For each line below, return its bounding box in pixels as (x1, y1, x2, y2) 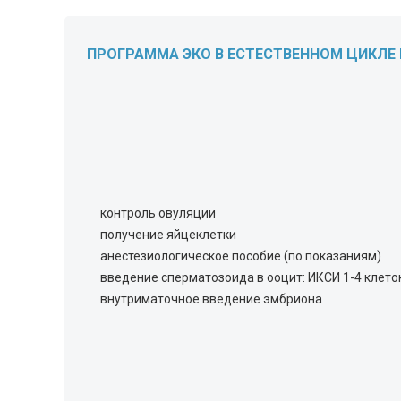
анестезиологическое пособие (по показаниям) (100, 249, 381, 263)
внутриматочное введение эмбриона (100, 292, 322, 306)
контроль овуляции (100, 206, 216, 220)
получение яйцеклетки (100, 227, 236, 242)
